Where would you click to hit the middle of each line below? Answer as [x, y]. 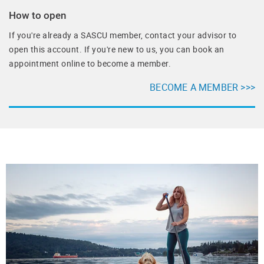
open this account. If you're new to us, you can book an [117, 49]
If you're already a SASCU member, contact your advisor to [123, 35]
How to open [37, 15]
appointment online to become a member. [90, 63]
